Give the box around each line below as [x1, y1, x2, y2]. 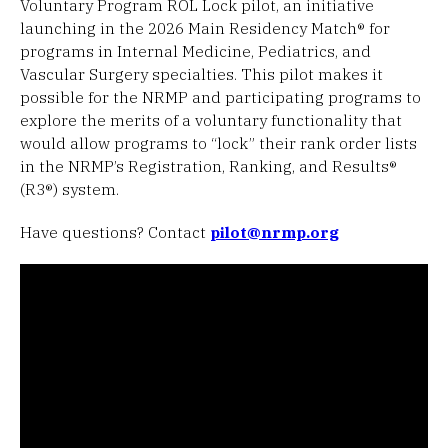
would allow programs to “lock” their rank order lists [20, 132, 417, 153]
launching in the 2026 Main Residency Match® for [20, 17, 390, 38]
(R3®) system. [20, 178, 119, 199]
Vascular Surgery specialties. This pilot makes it [20, 63, 383, 84]
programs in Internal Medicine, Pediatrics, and [20, 40, 371, 61]
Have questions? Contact [20, 221, 210, 242]
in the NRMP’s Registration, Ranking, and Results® [20, 155, 397, 176]
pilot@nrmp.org [210, 221, 339, 242]
